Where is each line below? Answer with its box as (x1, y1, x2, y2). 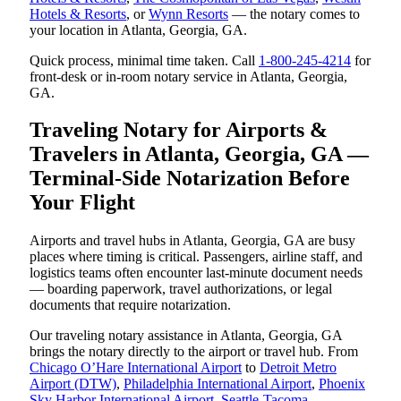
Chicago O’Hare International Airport (30, 360, 242, 376)
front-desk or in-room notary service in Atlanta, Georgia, (30, 68, 347, 84)
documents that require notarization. (30, 297, 231, 313)
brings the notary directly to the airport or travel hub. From (30, 344, 358, 360)
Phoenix (319, 376, 365, 392)
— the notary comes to (228, 5, 360, 21)
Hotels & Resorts (30, 5, 126, 21)
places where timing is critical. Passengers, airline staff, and (30, 249, 363, 265)
